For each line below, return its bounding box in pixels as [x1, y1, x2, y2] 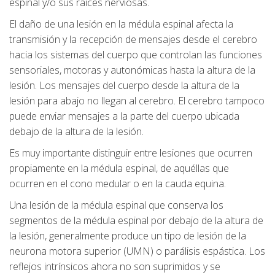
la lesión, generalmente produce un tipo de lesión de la [9, 229, 246, 243]
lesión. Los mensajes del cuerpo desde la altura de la [9, 79, 239, 93]
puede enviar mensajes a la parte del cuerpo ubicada [9, 109, 239, 123]
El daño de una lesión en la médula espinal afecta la [9, 17, 233, 31]
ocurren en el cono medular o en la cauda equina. [9, 177, 226, 191]
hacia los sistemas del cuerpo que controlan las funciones [9, 48, 262, 62]
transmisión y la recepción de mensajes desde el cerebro [9, 33, 257, 47]
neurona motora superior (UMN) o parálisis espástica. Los [9, 244, 265, 258]
